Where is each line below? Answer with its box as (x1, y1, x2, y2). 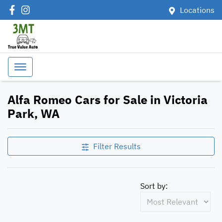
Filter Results (93, 141, 141, 151)
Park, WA (7, 106, 59, 121)
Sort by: (140, 181, 168, 191)
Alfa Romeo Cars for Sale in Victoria (7, 92, 208, 108)
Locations (180, 5, 215, 15)
